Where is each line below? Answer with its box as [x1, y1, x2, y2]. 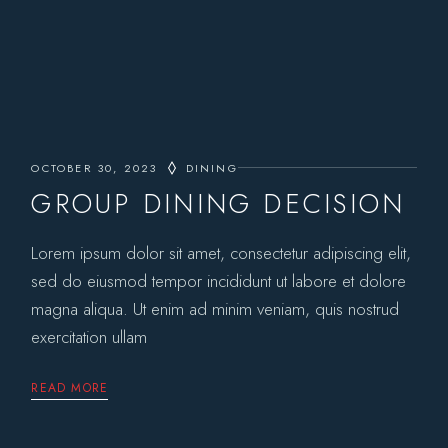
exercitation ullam [31, 324, 148, 349]
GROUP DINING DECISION [31, 183, 406, 223]
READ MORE [31, 378, 109, 397]
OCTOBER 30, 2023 [31, 159, 158, 176]
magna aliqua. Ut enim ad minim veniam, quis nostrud [31, 296, 400, 321]
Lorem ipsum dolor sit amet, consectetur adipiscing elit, [31, 240, 412, 265]
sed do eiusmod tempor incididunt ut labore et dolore [31, 268, 407, 293]
